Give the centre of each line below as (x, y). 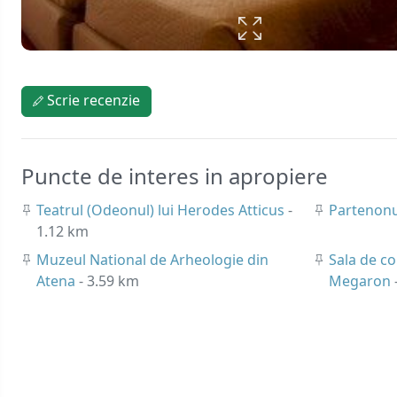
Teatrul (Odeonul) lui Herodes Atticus (162, 210)
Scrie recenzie (92, 100)
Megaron (362, 280)
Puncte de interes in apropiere (175, 175)
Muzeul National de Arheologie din (152, 259)
